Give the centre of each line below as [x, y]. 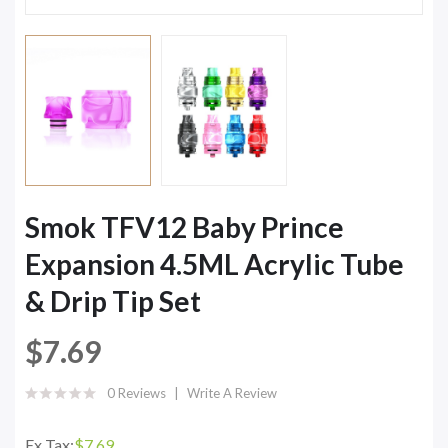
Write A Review [232, 392]
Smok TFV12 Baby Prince [184, 226]
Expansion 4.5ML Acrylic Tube [214, 263]
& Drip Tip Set [113, 300]
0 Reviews [136, 392]
